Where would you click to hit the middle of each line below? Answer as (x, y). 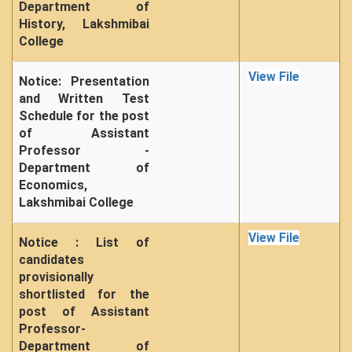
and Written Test (84, 99)
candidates (51, 260)
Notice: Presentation (84, 81)
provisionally (56, 277)
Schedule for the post (84, 116)
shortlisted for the (84, 294)
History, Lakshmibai (84, 24)
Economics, (53, 185)
